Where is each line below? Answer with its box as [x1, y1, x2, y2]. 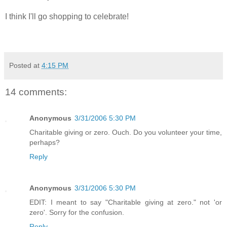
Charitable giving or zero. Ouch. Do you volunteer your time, [29, 128, 222, 137]
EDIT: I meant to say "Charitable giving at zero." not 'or [29, 198, 222, 207]
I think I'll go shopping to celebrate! [5, 12, 129, 21]
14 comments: [5, 86, 67, 97]
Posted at [9, 61, 42, 69]
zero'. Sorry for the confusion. [29, 208, 124, 217]
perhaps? [29, 138, 60, 147]
